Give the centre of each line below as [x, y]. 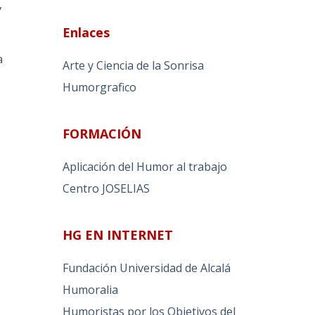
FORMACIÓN [102, 134]
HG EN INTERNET [118, 234]
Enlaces [86, 33]
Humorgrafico [100, 88]
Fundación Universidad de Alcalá [147, 268]
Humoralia [91, 289]
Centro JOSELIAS [107, 188]
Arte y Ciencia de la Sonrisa [134, 66]
